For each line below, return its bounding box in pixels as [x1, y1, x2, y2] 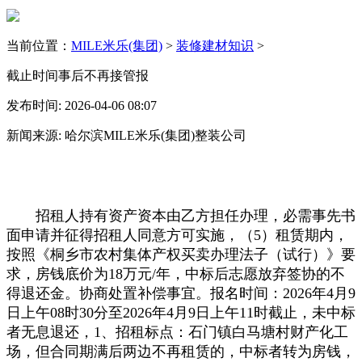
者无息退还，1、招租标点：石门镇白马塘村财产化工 [6, 323, 348, 340]
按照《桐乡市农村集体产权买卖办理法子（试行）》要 [6, 246, 356, 263]
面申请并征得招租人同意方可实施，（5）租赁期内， [6, 226, 348, 243]
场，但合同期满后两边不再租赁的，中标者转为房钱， [6, 343, 356, 360]
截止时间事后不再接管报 [6, 68, 149, 82]
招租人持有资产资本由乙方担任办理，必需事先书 [6, 207, 356, 224]
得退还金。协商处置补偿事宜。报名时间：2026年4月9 [6, 284, 356, 301]
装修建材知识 [176, 38, 254, 53]
